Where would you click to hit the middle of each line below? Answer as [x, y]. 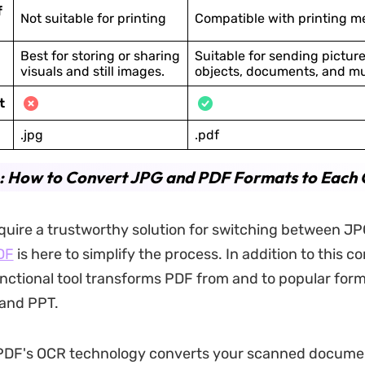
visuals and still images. [92, 71]
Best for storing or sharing [100, 56]
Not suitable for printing [93, 18]
